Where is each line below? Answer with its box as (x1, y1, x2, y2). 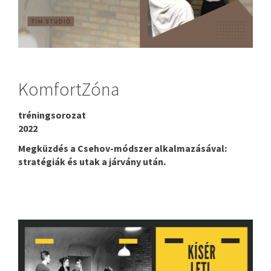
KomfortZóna (18, 77, 119, 100)
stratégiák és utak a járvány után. (18, 155, 166, 168)
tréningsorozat (18, 109, 86, 122)
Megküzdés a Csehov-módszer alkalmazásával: (18, 142, 227, 155)
